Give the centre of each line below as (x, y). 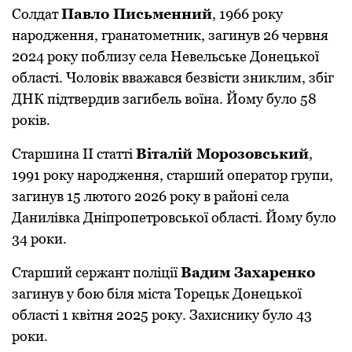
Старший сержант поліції (96, 273)
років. (31, 120)
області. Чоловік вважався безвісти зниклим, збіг (173, 78)
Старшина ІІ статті (74, 154)
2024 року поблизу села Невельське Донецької (165, 57)
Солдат (37, 14)
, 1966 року (247, 14)
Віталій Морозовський (222, 154)
